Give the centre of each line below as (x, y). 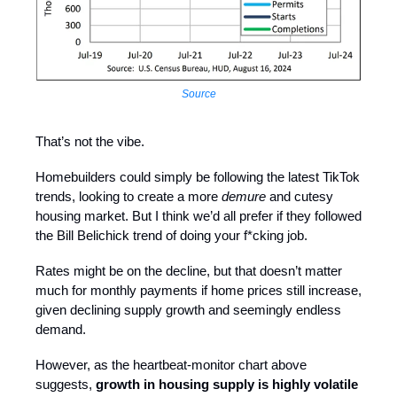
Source (198, 93)
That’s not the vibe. (90, 141)
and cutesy (300, 196)
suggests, (66, 384)
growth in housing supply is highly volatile (227, 384)
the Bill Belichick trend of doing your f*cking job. (171, 235)
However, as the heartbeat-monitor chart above (171, 364)
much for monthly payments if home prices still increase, (198, 290)
